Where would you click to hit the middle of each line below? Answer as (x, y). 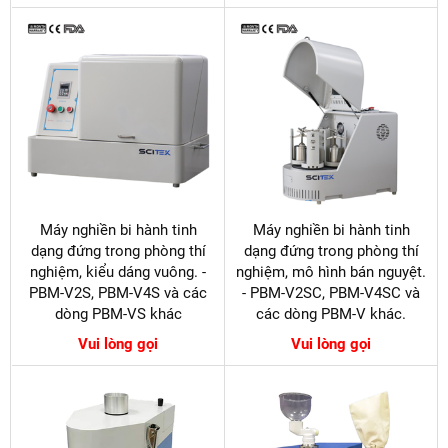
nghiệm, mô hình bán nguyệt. (331, 272)
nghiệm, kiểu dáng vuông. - (118, 272)
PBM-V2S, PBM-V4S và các (118, 293)
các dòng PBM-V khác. (331, 314)
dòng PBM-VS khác (118, 314)
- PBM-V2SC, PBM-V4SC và (331, 293)
